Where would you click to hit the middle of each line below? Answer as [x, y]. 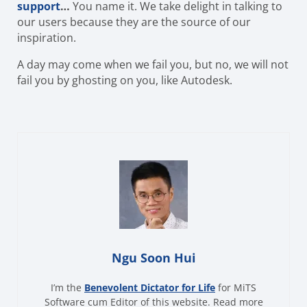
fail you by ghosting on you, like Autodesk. [125, 80]
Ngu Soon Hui [153, 257]
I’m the [67, 287]
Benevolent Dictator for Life [150, 287]
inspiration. [47, 37]
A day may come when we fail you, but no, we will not [153, 64]
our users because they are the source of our [134, 22]
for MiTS [236, 287]
